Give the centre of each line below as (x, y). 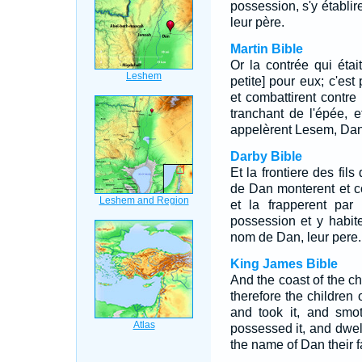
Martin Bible (266, 49)
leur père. (257, 22)
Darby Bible (266, 156)
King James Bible (284, 264)
